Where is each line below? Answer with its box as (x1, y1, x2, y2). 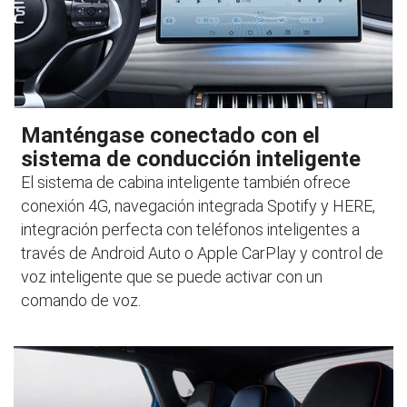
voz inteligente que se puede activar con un (21, 267, 323, 287)
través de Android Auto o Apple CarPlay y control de (21, 243, 384, 263)
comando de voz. (21, 291, 142, 311)
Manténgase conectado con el (21, 123, 321, 149)
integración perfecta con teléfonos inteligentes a (21, 220, 361, 240)
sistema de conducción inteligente (21, 146, 362, 173)
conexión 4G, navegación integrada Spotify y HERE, (21, 196, 376, 216)
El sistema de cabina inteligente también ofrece (21, 173, 352, 193)
